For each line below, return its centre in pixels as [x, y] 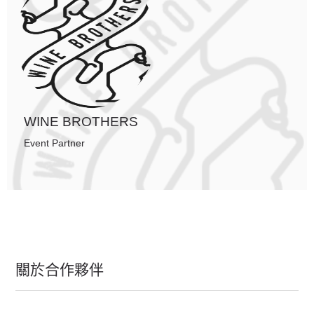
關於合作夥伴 [60, 269]
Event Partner [54, 143]
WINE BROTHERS [81, 122]
